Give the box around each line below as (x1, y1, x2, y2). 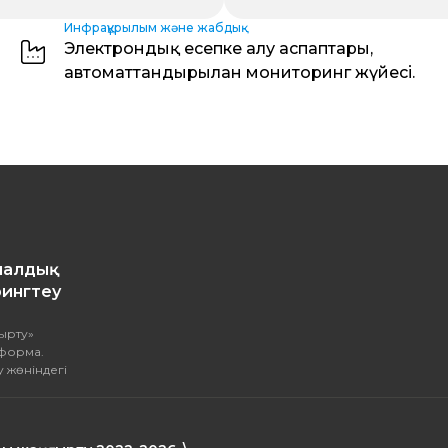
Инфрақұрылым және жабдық (63, 20, 241, 35)
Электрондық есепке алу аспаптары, (63, 39, 373, 58)
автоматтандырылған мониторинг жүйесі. (63, 63, 415, 82)
